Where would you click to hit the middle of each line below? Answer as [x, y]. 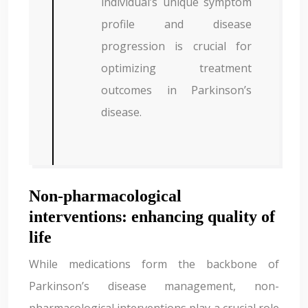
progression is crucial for [176, 46]
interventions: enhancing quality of [152, 217]
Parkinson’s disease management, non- [154, 286]
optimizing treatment [176, 68]
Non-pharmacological [105, 196]
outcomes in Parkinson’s [176, 90]
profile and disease [176, 24]
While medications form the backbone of [154, 264]
